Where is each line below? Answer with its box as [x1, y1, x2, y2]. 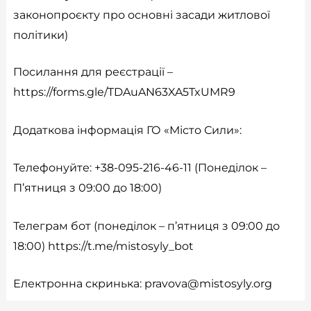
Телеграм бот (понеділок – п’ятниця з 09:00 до [12, 219, 280, 233]
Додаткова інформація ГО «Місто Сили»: [12, 123, 242, 137]
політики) [12, 28, 68, 42]
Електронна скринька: [12, 277, 144, 291]
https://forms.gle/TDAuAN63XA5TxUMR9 [12, 85, 235, 99]
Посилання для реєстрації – [12, 65, 176, 79]
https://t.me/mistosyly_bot [47, 239, 194, 253]
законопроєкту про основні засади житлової [12, 8, 270, 22]
